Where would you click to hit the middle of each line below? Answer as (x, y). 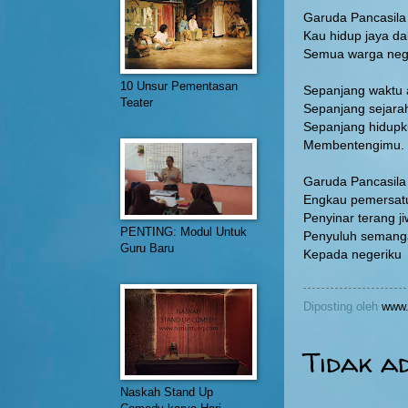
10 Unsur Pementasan (179, 86)
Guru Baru (147, 248)
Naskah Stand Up (167, 392)
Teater (137, 102)
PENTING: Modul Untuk (184, 232)
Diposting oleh (342, 306)
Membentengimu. (354, 145)
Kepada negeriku (352, 254)
